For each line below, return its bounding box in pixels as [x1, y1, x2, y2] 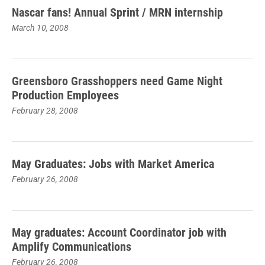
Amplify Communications [12, 238, 131, 254]
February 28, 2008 [12, 105, 78, 116]
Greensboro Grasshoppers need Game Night [12, 73, 222, 88]
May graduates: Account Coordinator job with [12, 224, 227, 240]
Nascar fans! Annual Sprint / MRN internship [12, 4, 223, 20]
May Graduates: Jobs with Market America [12, 156, 214, 171]
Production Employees [12, 87, 119, 102]
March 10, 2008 [12, 22, 69, 33]
